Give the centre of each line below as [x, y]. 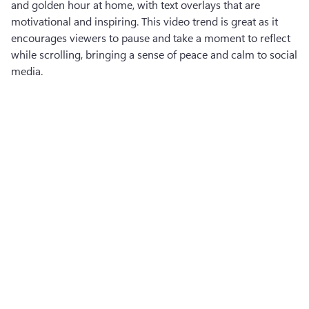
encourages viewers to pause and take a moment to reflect [151, 38]
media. [27, 71]
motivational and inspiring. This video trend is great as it [144, 21]
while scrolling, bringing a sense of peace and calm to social [154, 54]
